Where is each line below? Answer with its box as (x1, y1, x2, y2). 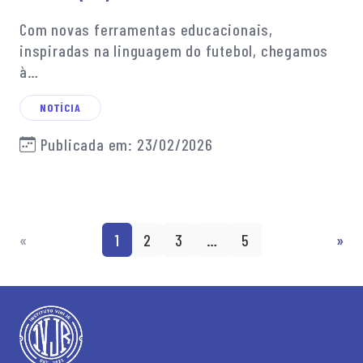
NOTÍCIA (40, 100, 81, 114)
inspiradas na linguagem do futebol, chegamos (19, 40, 329, 60)
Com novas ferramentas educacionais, (19, 19, 273, 39)
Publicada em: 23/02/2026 (36, 134, 213, 154)
